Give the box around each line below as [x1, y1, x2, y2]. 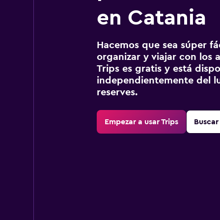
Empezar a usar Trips [104, 118, 178, 126]
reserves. [96, 87, 137, 97]
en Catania [96, 7, 206, 28]
